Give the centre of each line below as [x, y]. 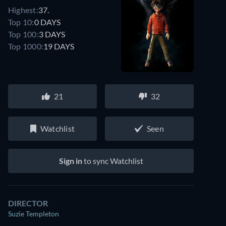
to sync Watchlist [112, 161]
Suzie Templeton [34, 214]
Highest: [23, 10]
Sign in [70, 161]
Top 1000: [26, 46]
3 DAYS [52, 34]
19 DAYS [59, 46]
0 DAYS [47, 22]
